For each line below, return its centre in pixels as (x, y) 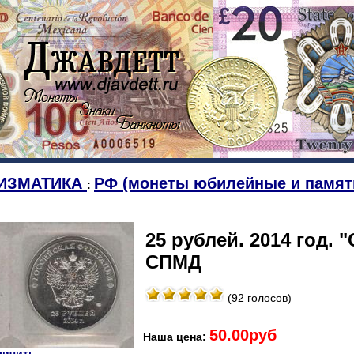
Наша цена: (176, 337)
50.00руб (243, 335)
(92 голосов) (258, 298)
